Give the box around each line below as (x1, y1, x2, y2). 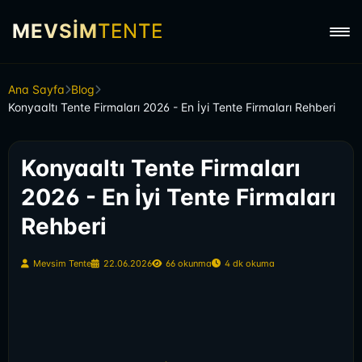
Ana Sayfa (8, 82, 65, 96)
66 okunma (166, 258, 212, 269)
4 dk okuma (225, 258, 275, 269)
